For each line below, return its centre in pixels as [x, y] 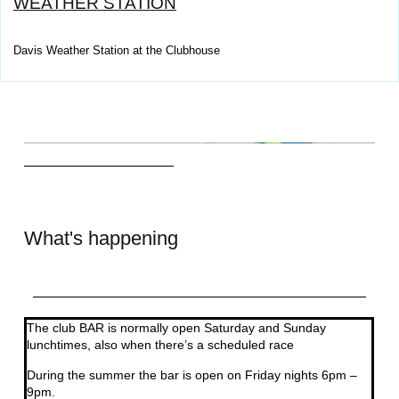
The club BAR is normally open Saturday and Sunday [176, 328]
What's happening [101, 238]
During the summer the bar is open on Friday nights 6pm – [191, 375]
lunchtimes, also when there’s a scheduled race [160, 345]
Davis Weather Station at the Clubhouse [117, 51]
